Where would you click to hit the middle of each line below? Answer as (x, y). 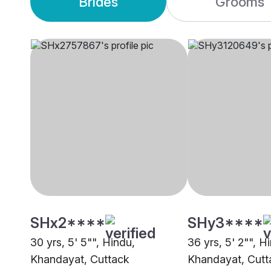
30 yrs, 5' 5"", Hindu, (83, 243)
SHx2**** (68, 223)
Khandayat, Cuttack (80, 260)
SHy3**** (225, 223)
